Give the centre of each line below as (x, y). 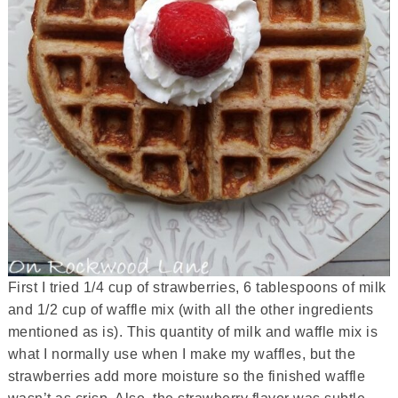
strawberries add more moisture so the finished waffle (187, 376)
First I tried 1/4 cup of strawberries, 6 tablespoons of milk (197, 287)
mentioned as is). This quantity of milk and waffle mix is (193, 332)
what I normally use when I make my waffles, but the (182, 354)
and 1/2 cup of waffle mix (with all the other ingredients (191, 310)
